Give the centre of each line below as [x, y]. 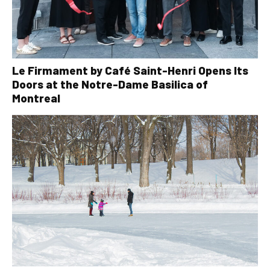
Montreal [36, 98]
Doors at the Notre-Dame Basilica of [110, 84]
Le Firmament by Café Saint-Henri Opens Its [130, 71]
